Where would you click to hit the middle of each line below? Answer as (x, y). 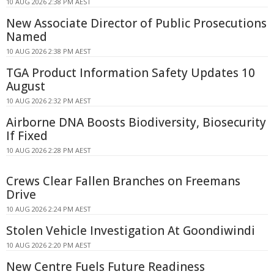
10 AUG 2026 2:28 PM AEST (49, 150)
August (26, 86)
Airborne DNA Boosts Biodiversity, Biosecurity (136, 122)
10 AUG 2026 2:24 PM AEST (49, 209)
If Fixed (27, 135)
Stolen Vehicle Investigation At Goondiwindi (131, 230)
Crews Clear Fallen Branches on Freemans (123, 181)
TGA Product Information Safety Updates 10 (131, 72)
